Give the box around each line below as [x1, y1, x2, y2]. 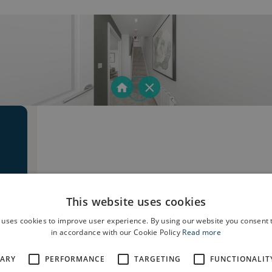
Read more [182, 227, 221, 237]
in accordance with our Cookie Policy [51, 227, 183, 237]
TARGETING [134, 254, 181, 264]
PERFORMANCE [45, 254, 105, 264]
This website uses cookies [66, 194, 206, 209]
